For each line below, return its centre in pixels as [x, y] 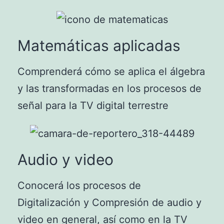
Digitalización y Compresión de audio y [109, 202]
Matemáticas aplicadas [99, 46]
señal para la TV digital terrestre [93, 106]
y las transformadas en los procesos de [109, 89]
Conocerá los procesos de [79, 185]
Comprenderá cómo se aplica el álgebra [111, 72]
